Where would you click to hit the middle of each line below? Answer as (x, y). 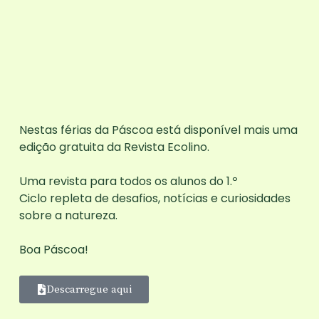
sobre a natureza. (68, 215)
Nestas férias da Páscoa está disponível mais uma (158, 130)
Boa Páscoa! (53, 249)
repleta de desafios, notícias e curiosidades (168, 198)
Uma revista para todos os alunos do (122, 181)
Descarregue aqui (89, 289)
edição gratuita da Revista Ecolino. (114, 147)
